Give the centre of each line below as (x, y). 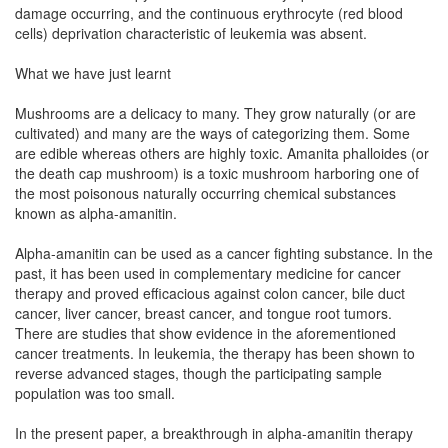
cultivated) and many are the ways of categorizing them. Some (212, 133)
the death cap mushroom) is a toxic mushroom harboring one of (217, 173)
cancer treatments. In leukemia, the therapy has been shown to (215, 353)
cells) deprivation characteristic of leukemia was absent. (191, 33)
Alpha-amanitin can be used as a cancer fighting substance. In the (224, 253)
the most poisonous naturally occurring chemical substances (205, 193)
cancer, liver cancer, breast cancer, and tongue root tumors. (203, 313)
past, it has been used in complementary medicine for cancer (208, 273)
